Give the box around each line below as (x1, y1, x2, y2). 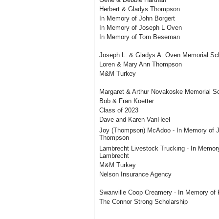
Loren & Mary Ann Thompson (99, 61, 182, 68)
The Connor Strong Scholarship (99, 198, 188, 205)
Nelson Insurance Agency (99, 171, 172, 178)
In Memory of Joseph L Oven (99, 24, 182, 31)
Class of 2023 (99, 107, 138, 114)
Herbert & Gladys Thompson (99, 5, 180, 13)
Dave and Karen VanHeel (99, 116, 170, 123)
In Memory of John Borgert (99, 15, 175, 22)
